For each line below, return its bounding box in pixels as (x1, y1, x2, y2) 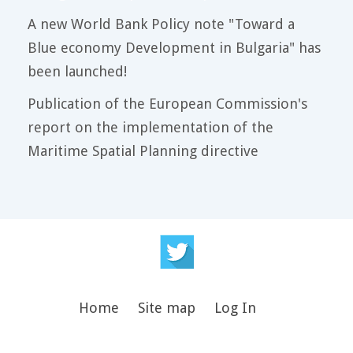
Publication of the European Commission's (28, 95, 307, 113)
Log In (214, 299, 256, 317)
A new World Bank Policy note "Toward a (28, 16, 295, 33)
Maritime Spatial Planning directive (28, 143, 258, 160)
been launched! (28, 63, 127, 80)
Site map (137, 299, 195, 317)
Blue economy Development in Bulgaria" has (28, 39, 321, 57)
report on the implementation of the (28, 119, 273, 136)
